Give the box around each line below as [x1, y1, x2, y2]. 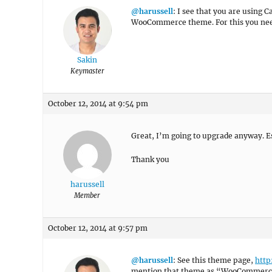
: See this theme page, [173, 256, 255, 265]
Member [74, 191, 100, 200]
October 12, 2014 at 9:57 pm [48, 223, 148, 233]
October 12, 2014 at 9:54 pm [48, 99, 148, 108]
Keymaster [70, 67, 104, 75]
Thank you [131, 155, 169, 164]
